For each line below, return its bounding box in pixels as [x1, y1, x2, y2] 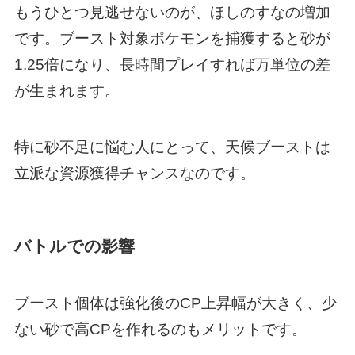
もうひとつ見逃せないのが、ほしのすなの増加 [13, 4, 330, 21]
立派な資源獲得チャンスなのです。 [13, 165, 255, 181]
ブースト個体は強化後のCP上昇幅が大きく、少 [13, 295, 337, 312]
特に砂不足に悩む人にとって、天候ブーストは [13, 139, 330, 155]
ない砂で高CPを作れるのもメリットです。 [13, 321, 307, 338]
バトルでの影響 [13, 237, 135, 256]
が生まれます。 [13, 82, 120, 100]
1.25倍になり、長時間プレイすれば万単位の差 [13, 56, 330, 74]
